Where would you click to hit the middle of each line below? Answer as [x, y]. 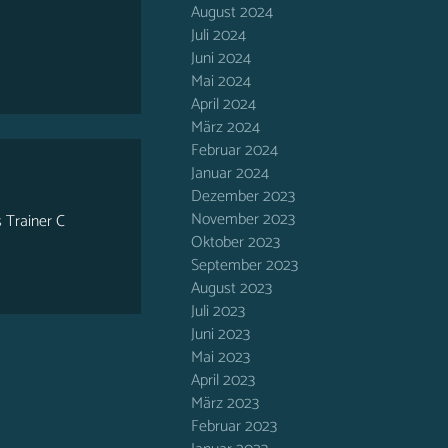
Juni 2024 [221, 58]
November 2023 [243, 219]
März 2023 [225, 403]
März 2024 [225, 127]
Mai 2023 [220, 357]
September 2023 [244, 265]
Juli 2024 [218, 35]
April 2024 [223, 104]
